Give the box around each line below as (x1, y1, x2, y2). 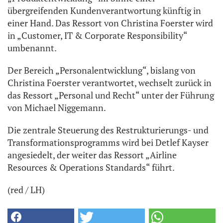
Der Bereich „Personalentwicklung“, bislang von (7, 64, 196, 77)
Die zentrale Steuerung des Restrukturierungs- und (7, 124, 209, 136)
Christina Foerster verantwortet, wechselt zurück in (7, 77, 212, 89)
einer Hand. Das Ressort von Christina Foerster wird (7, 17, 213, 29)
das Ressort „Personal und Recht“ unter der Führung (7, 89, 214, 102)
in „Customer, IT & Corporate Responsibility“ (7, 29, 187, 42)
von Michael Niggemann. (7, 102, 106, 114)
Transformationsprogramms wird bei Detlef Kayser (7, 136, 209, 149)
